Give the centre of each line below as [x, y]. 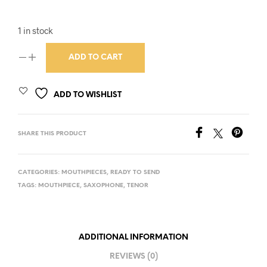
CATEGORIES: [40, 172]
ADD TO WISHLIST [88, 95]
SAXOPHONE [103, 185]
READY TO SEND [135, 172]
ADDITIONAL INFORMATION [133, 238]
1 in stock [35, 30]
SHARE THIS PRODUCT [52, 133]
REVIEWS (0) [133, 257]
